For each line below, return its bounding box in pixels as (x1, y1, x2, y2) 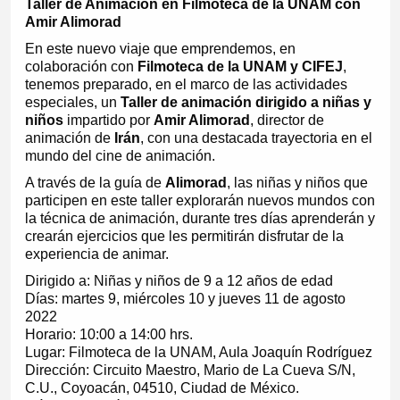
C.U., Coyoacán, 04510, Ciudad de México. (24, 380, 299, 396)
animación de (24, 130, 114, 146)
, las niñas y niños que (226, 175, 368, 191)
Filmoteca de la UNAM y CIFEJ (137, 59, 343, 75)
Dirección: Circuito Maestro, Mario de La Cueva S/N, (24, 362, 355, 379)
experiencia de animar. (24, 246, 169, 262)
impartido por (62, 112, 154, 129)
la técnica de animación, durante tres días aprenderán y (24, 211, 375, 227)
